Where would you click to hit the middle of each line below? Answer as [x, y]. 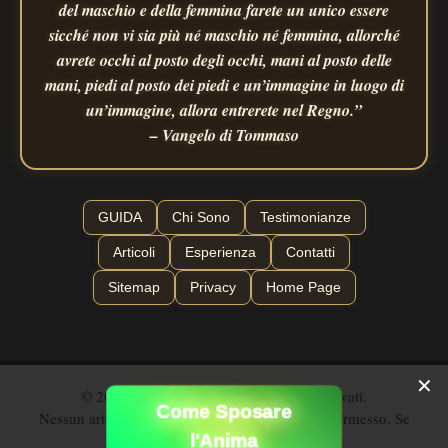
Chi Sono [200, 216]
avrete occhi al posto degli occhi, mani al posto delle [224, 59]
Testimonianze [305, 216]
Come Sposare [224, 412]
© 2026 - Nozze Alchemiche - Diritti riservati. [224, 395]
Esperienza [220, 251]
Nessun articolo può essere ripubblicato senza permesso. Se [224, 417]
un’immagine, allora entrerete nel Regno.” [224, 109]
